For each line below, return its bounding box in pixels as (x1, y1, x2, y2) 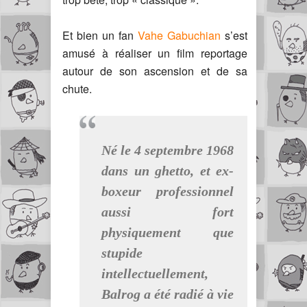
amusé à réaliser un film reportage (62, 45, 247, 61)
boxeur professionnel (101, 183, 234, 199)
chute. (62, 80, 92, 97)
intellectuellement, (101, 265, 208, 281)
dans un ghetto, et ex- (101, 162, 234, 178)
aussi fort (101, 204, 234, 219)
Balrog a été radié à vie (101, 286, 234, 302)
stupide (101, 245, 143, 260)
